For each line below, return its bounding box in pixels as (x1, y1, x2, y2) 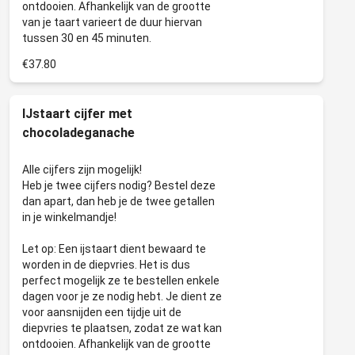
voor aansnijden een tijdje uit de (22, 306, 181, 319)
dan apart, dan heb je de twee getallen (22, 195, 215, 208)
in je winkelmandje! (22, 211, 116, 223)
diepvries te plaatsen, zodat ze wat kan (22, 322, 222, 334)
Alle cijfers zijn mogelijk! (22, 163, 142, 176)
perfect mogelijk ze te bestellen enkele (22, 274, 219, 287)
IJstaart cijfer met (22, 106, 132, 121)
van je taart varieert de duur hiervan (22, 16, 202, 29)
